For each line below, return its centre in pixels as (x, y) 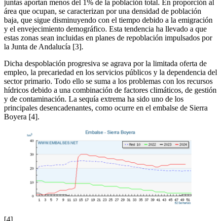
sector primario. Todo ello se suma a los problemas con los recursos (108, 81)
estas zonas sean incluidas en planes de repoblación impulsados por (108, 38)
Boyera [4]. (22, 117)
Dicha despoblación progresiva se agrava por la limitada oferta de (105, 64)
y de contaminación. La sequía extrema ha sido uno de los (94, 99)
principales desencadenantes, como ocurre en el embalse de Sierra (106, 108)
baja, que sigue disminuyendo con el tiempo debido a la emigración (108, 20)
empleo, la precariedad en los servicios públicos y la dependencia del (110, 73)
